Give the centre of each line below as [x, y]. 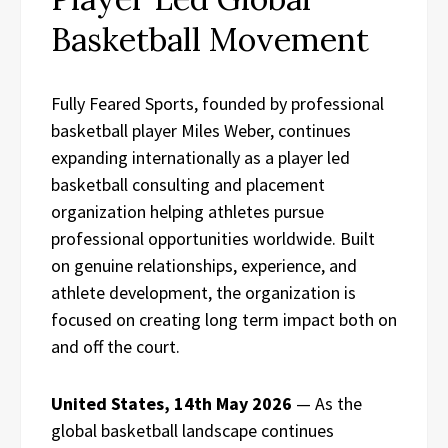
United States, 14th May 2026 [173, 403]
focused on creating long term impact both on [224, 319]
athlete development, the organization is [203, 292]
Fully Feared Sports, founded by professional [217, 103]
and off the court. [115, 346]
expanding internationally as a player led [200, 157]
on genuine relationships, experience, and [204, 265]
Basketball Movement [210, 39]
